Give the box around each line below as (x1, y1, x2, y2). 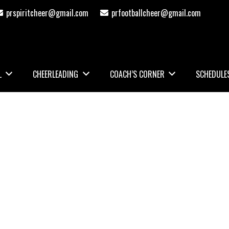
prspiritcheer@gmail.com (6, 7, 89, 19)
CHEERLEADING (33, 68, 79, 80)
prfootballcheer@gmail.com (111, 7, 201, 19)
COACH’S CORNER (109, 68, 165, 80)
